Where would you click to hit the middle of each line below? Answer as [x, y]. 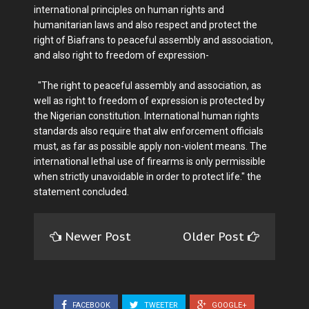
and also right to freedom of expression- [121, 56]
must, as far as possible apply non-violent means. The [150, 147]
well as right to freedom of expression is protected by [149, 101]
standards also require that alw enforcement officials [149, 131]
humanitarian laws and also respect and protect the [146, 25]
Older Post [215, 237]
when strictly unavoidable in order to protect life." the [148, 177]
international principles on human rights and [129, 10]
